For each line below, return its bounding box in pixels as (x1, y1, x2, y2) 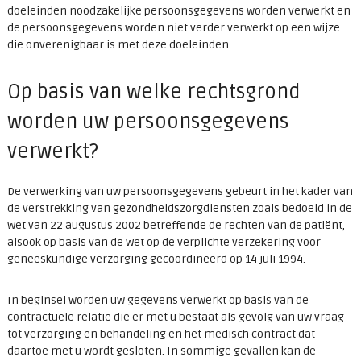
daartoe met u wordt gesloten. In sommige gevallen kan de (6, 344, 316, 359)
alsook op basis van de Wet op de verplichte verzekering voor (6, 235, 321, 250)
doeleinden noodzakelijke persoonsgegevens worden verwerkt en (6, 4, 351, 19)
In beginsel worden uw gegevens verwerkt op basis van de (6, 293, 309, 308)
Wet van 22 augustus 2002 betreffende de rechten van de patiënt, (6, 218, 345, 233)
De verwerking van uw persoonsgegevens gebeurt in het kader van (6, 185, 353, 199)
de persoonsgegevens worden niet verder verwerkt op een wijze (6, 21, 340, 35)
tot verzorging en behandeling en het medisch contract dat (6, 327, 315, 342)
